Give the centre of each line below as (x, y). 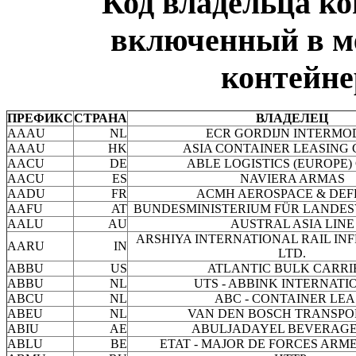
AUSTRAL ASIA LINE (292, 224)
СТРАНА (101, 118)
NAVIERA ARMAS (292, 179)
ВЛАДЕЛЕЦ (292, 118)
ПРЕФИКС (40, 118)
